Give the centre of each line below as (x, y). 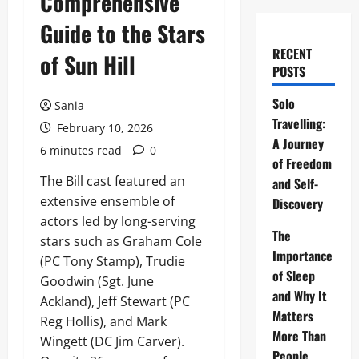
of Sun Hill (88, 65)
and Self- (295, 184)
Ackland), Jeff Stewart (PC (115, 301)
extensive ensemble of (107, 201)
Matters (292, 316)
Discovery (297, 204)
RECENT (292, 54)
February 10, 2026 (103, 128)
